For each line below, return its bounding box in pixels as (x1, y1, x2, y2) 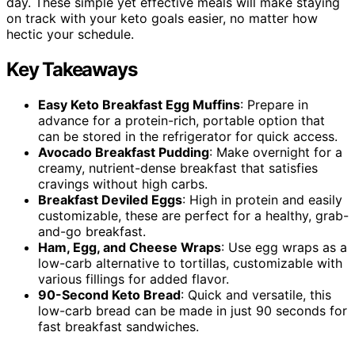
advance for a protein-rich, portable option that (38, 113, 325, 129)
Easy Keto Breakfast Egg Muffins (38, 97, 240, 113)
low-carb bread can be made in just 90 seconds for (38, 303, 347, 319)
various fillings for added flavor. (38, 271, 229, 288)
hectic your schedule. (6, 26, 134, 43)
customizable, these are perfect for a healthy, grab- (38, 208, 349, 224)
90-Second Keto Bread (38, 287, 181, 303)
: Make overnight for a (209, 144, 342, 161)
